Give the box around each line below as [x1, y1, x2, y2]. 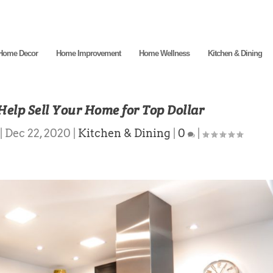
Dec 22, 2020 [4, 126, 71, 140]
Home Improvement [56, 48, 121, 58]
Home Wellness [139, 48, 190, 58]
